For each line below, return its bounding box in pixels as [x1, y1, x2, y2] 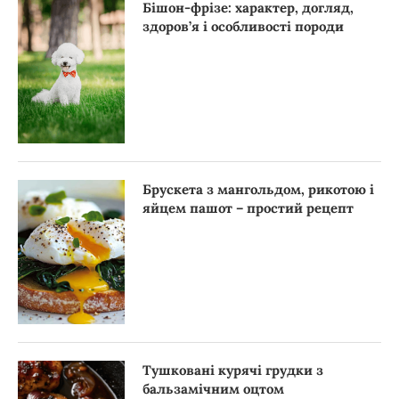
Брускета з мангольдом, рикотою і [142, 180, 374, 198]
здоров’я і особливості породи [142, 18, 344, 36]
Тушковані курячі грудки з [142, 362, 323, 379]
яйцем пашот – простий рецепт [142, 199, 354, 216]
